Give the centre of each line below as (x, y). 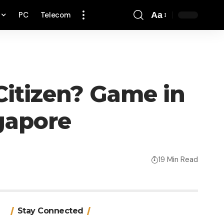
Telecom (55, 15)
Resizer (166, 37)
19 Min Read (178, 159)
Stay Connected (50, 211)
